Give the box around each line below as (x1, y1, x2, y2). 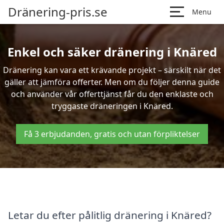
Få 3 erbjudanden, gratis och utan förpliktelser (24, 128, 200, 139)
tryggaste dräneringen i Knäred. (51, 100, 173, 111)
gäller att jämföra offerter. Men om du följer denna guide (4, 76, 219, 87)
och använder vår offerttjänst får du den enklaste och (10, 88, 213, 99)
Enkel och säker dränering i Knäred (7, 43, 217, 60)
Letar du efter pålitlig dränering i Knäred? (8, 207, 211, 222)
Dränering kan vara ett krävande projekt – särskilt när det (3, 64, 221, 75)
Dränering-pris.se (8, 3, 107, 20)
